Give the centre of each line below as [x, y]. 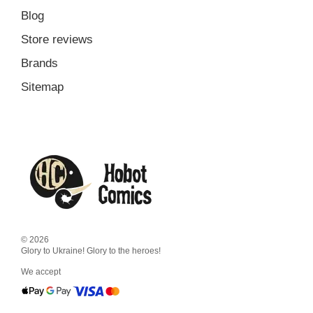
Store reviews [57, 39]
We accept [41, 272]
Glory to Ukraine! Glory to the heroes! [91, 251]
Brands [39, 63]
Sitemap [42, 87]
